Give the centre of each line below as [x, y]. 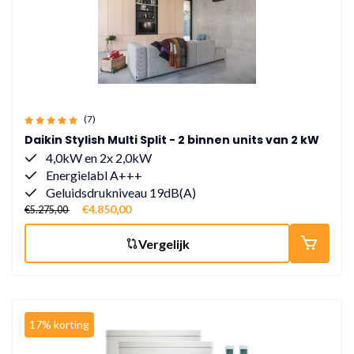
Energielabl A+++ [93, 175]
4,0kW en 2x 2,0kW [98, 158]
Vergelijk [164, 243]
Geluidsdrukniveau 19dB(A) [120, 192]
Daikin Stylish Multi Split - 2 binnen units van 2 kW [172, 140]
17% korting [59, 324]
